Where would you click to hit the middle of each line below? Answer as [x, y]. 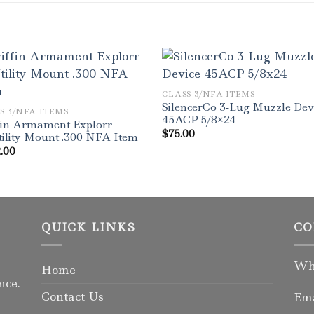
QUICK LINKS [88, 227]
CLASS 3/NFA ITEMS [209, 94]
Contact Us [72, 296]
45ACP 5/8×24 [199, 120]
